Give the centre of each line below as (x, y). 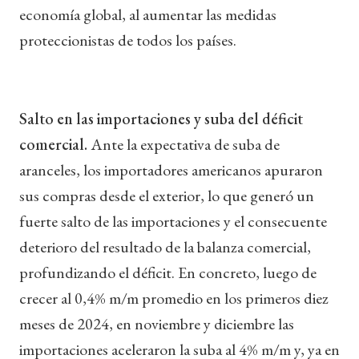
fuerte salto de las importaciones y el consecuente (173, 221)
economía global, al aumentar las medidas (148, 14)
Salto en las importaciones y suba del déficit (161, 118)
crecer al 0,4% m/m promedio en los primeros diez (174, 298)
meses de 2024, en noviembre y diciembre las (157, 323)
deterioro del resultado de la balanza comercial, (165, 246)
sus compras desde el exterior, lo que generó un (167, 195)
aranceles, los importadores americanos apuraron (171, 169)
